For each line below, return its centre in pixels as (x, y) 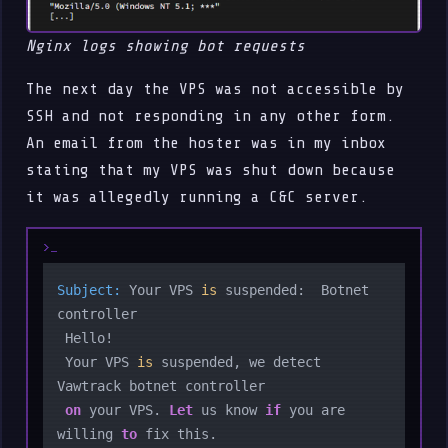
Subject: (89, 289)
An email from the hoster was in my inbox (206, 142)
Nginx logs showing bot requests (166, 45)
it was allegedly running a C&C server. (197, 196)
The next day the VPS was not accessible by (215, 88)
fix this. (177, 433)
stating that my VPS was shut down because (211, 169)
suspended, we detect (237, 361)
